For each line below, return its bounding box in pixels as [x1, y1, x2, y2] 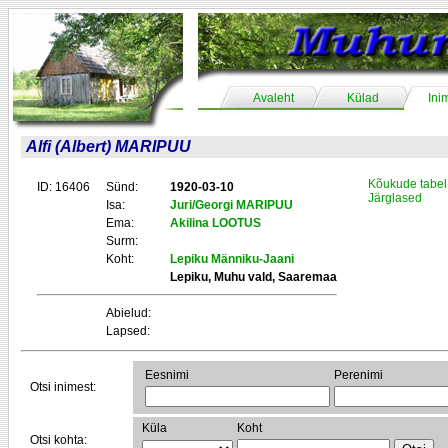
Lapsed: [106, 324, 150, 338]
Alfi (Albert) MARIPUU [26, 138, 191, 155]
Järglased [368, 191, 422, 205]
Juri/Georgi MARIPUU [170, 198, 293, 212]
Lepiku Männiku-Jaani [170, 252, 294, 266]
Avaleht [252, 91, 294, 105]
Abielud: [106, 306, 151, 320]
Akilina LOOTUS [170, 216, 261, 230]
